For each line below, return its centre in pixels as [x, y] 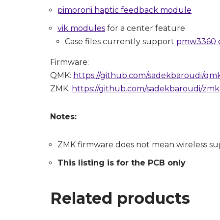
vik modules [81, 28]
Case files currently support [121, 42]
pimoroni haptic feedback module [124, 10]
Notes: [63, 117]
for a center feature [145, 28]
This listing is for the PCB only [122, 163]
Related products [120, 198]
